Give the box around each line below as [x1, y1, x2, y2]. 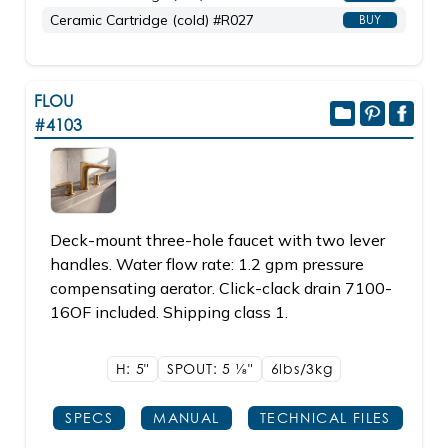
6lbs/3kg [270, 360, 333, 377]
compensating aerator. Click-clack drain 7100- [50, 278, 392, 298]
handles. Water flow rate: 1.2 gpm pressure [50, 254, 364, 274]
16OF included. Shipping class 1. [50, 302, 288, 322]
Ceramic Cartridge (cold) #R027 [50, 11, 254, 29]
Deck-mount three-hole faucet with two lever [50, 230, 385, 250]
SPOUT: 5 [167, 360, 236, 377]
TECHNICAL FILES [259, 409, 391, 426]
